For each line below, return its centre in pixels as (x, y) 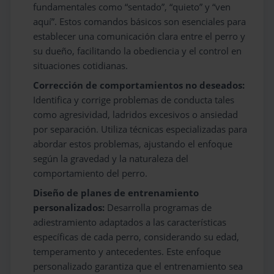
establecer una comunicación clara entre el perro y (139, 36)
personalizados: (69, 208)
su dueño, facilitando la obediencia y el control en (138, 51)
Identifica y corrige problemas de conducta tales (134, 100)
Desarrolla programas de (158, 208)
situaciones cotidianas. (81, 66)
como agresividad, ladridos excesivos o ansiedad (136, 115)
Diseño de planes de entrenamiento (116, 193)
